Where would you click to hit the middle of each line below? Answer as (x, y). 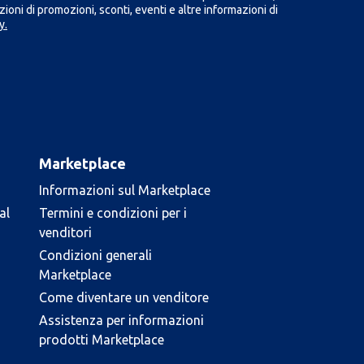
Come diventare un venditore (124, 297)
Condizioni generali (95, 255)
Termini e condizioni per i (113, 213)
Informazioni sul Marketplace (125, 190)
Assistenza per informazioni (121, 320)
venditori (65, 232)
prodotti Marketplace (102, 340)
